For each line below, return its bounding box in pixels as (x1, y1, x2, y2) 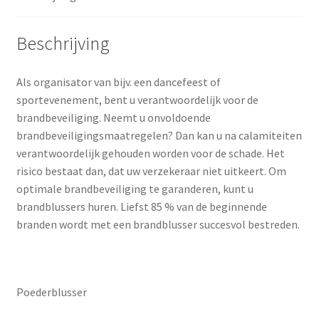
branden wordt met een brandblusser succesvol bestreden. (16, 217, 300, 232)
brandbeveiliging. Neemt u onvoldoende (16, 110, 211, 125)
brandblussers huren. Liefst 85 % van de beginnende (16, 199, 267, 214)
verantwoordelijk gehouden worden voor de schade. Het (16, 146, 285, 161)
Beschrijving (16, 32, 110, 56)
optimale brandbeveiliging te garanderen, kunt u (16, 182, 253, 197)
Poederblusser (16, 285, 87, 300)
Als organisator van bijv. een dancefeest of (16, 75, 221, 90)
